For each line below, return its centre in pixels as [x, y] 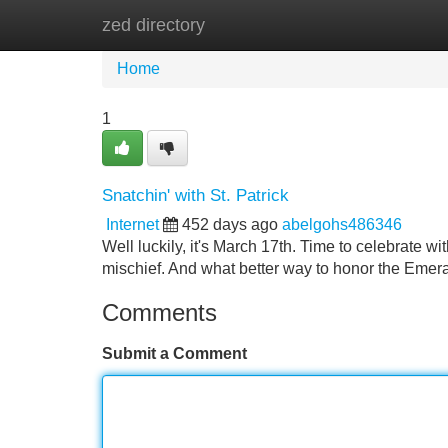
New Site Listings [267, 24]
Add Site [389, 24]
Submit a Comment [174, 353]
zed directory [153, 25]
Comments [159, 312]
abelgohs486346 [342, 224]
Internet [132, 224]
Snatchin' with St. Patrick [195, 195]
